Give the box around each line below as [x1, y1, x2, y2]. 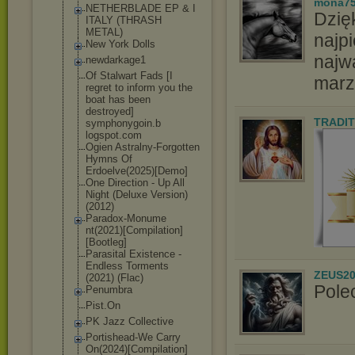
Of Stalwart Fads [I [86, 70, 173, 82]
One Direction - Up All [86, 177, 185, 189]
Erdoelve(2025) [86, 165, 155, 177]
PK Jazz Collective [86, 315, 174, 327]
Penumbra [86, 284, 132, 296]
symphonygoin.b [86, 117, 161, 129]
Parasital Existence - [86, 248, 181, 260]
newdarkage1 [86, 54, 146, 66]
